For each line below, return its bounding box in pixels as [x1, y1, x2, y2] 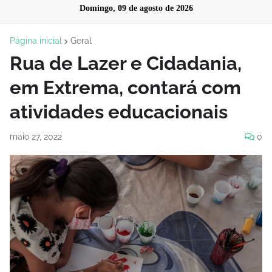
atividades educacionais [10, 101, 228, 123]
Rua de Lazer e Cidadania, [10, 52, 242, 74]
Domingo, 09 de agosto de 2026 [79, 4, 193, 13]
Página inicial [10, 36, 62, 46]
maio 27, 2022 [10, 132, 62, 141]
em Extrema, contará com [10, 76, 241, 98]
